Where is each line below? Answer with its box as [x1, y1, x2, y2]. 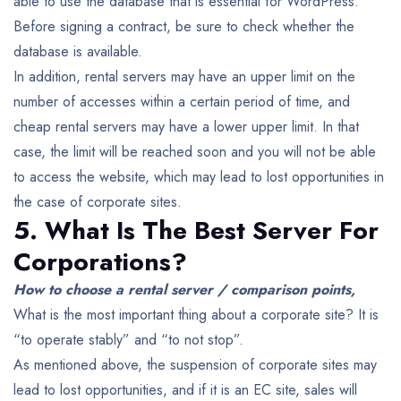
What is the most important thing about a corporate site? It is [13, 303, 379, 325]
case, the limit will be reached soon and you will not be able [13, 141, 376, 162]
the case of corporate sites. [13, 191, 182, 212]
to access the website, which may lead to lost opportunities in [13, 166, 384, 187]
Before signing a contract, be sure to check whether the [13, 15, 354, 37]
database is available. [13, 40, 142, 62]
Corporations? [13, 243, 187, 280]
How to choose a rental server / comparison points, [13, 278, 355, 300]
